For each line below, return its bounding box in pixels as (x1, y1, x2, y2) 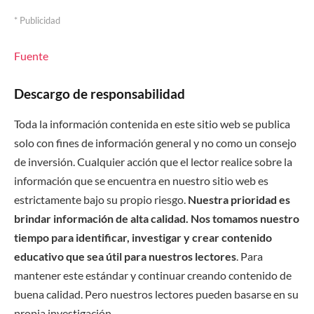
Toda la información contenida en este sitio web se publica (14, 116, 290, 130)
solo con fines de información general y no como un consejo (14, 135, 296, 149)
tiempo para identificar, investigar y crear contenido (14, 230, 272, 244)
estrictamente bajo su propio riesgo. (14, 192, 188, 206)
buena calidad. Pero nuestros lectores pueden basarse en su (14, 287, 299, 301)
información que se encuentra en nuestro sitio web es (14, 173, 268, 187)
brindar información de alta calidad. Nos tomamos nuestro (14, 211, 299, 225)
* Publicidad (14, 15, 60, 27)
